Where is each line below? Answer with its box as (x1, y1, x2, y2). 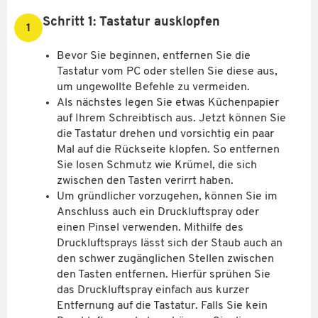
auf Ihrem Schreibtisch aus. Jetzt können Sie (57, 112, 286, 124)
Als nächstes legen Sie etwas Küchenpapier (57, 97, 279, 109)
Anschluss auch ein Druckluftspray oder (57, 206, 259, 218)
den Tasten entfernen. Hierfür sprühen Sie (57, 268, 270, 280)
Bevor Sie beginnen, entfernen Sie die (57, 50, 251, 62)
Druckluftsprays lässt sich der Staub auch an (57, 237, 283, 249)
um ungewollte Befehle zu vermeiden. (57, 81, 250, 93)
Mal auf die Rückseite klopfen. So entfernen (57, 143, 280, 155)
